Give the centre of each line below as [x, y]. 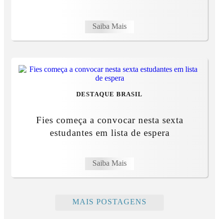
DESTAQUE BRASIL [109, 95]
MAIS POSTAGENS [109, 202]
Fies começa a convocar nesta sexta [109, 120]
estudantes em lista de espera [109, 133]
